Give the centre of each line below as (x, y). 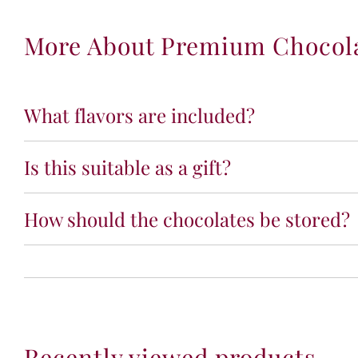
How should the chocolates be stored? (187, 219)
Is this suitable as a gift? (127, 167)
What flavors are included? (139, 115)
